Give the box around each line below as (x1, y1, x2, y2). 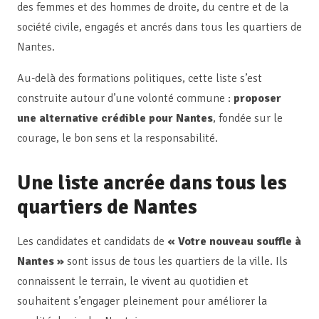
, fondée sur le (213, 110, 283, 125)
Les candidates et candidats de (17, 234, 167, 249)
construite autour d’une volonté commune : (17, 90, 234, 105)
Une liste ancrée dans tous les (17, 169, 287, 195)
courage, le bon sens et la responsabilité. (17, 130, 218, 145)
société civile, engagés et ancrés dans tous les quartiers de (17, 19, 302, 34)
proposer (234, 90, 281, 105)
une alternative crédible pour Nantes (17, 110, 213, 125)
